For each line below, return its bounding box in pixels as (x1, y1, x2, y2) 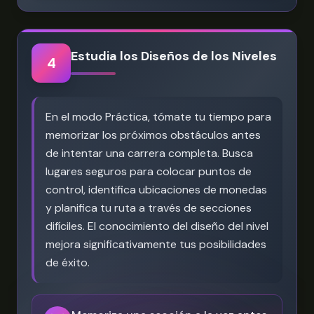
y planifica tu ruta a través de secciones (46, 200, 252, 215)
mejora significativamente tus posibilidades (46, 237, 266, 252)
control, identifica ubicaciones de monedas (46, 182, 267, 197)
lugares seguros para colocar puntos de (46, 164, 252, 179)
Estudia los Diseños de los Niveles (71, 48, 277, 64)
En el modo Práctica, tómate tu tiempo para (46, 109, 271, 124)
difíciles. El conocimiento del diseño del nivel (46, 219, 268, 233)
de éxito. (46, 255, 90, 270)
